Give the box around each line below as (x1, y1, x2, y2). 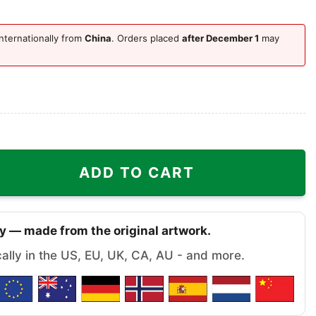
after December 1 (182, 32, 259, 44)
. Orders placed (111, 32, 182, 44)
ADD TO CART (79, 163, 195, 181)
